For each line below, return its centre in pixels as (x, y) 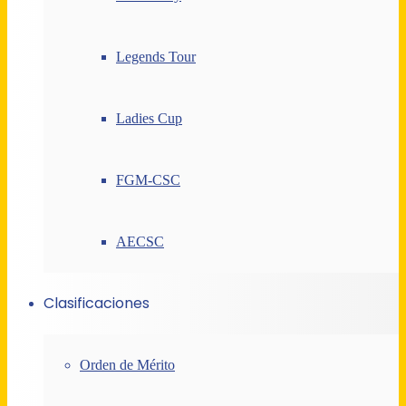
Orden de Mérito (127, 364)
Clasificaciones (97, 303)
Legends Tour (156, 56)
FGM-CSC (148, 179)
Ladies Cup (149, 118)
